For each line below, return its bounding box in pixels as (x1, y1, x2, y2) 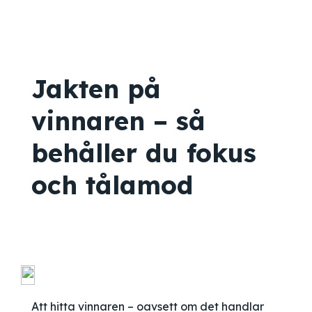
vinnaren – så (31, 105, 205, 136)
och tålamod (31, 169, 193, 201)
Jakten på (31, 73, 161, 104)
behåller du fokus (31, 137, 256, 169)
